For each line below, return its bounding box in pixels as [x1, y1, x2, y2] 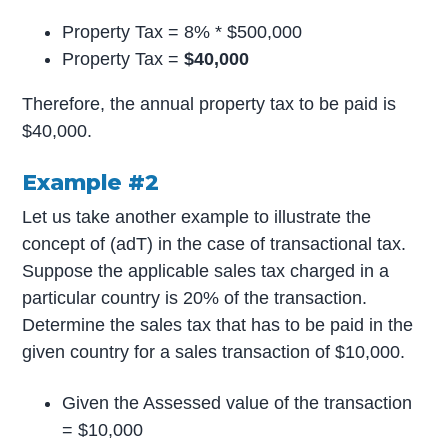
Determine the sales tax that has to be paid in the [22, 314, 414, 335]
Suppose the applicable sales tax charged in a [22, 260, 390, 281]
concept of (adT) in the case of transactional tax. [22, 233, 407, 254]
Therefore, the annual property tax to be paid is [22, 94, 397, 115]
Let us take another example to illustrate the [22, 206, 372, 227]
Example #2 [22, 169, 160, 196]
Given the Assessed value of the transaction [62, 393, 413, 414]
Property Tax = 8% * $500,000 [62, 22, 303, 43]
